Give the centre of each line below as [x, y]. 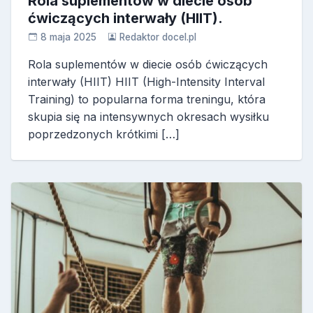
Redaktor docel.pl [158, 37]
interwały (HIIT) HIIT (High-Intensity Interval [146, 82]
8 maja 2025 [68, 37]
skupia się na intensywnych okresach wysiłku [148, 117]
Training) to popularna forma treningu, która [147, 100]
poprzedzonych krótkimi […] [104, 134]
